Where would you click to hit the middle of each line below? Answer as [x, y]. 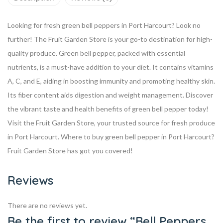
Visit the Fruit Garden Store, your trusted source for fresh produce [111, 122]
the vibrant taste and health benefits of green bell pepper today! [108, 109]
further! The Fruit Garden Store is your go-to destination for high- [110, 39]
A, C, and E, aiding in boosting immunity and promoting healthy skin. [111, 81]
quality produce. [32, 53]
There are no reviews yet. [47, 205]
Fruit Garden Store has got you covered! [70, 150]
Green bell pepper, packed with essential [121, 53]
